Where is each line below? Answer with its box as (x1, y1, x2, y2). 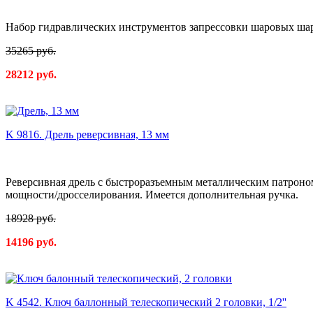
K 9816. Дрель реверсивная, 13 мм (6, 129, 169, 141)
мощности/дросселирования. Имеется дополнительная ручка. (6, 189, 298, 201)
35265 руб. (6, 45, 56, 57)
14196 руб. (6, 236, 57, 249)
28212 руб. (6, 68, 57, 81)
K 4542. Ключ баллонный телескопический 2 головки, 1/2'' (6, 296, 286, 309)
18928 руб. (6, 212, 56, 225)
